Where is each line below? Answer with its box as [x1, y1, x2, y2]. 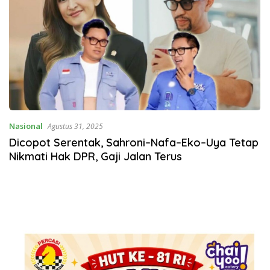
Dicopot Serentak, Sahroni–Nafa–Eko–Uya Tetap [9, 135, 259, 149]
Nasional [9, 120, 43, 131]
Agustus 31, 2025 [48, 121, 103, 131]
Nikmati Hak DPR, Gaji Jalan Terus [9, 149, 182, 163]
